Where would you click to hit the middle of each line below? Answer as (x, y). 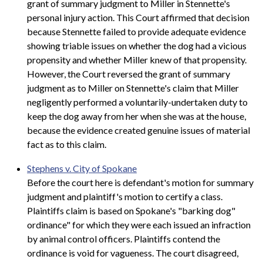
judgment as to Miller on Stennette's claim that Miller (133, 87)
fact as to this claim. (67, 144)
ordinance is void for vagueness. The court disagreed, (133, 253)
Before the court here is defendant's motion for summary (140, 183)
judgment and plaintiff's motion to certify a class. (125, 197)
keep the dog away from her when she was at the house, (136, 116)
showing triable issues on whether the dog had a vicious (137, 45)
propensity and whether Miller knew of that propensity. (137, 59)
